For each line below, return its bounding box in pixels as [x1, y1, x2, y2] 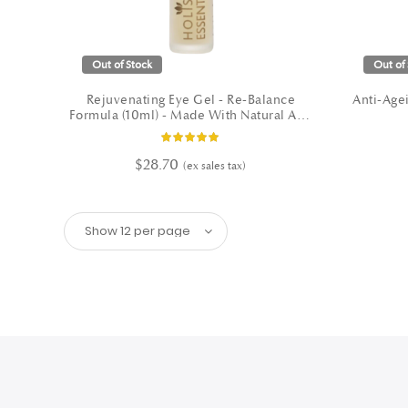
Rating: [189, 133, 225, 148]
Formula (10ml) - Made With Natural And [68, 107, 312, 123]
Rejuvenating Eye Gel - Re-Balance [86, 91, 295, 107]
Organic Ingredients [130, 122, 251, 138]
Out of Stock [92, 57, 152, 72]
